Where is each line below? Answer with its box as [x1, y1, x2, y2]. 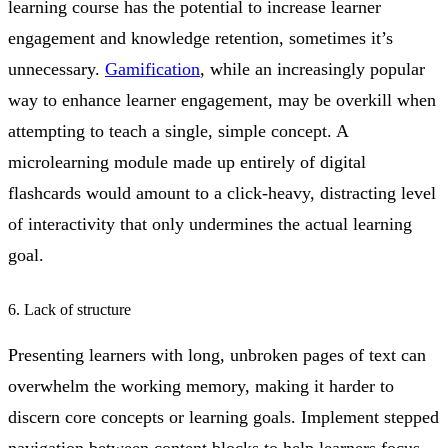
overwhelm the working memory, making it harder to [8, 376, 394, 397]
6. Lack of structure [8, 301, 131, 319]
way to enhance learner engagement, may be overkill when [8, 89, 436, 110]
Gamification [105, 58, 200, 79]
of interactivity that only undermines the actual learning [8, 213, 412, 234]
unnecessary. [8, 58, 105, 79]
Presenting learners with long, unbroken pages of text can [8, 345, 426, 366]
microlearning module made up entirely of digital [8, 151, 366, 172]
